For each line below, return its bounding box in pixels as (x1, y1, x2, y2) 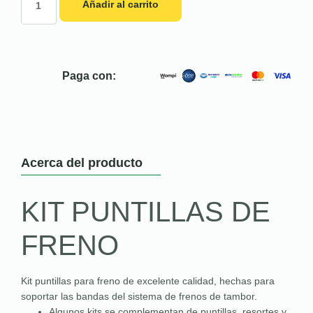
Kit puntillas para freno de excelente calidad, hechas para (21, 275, 275, 286)
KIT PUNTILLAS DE (21, 196, 270, 227)
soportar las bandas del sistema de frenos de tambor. (21, 291, 257, 302)
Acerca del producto (21, 156, 143, 170)
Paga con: (62, 70, 117, 82)
